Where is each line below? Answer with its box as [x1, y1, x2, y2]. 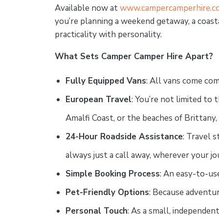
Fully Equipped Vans [66, 75, 147, 87]
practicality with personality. [55, 29, 162, 40]
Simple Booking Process [66, 168, 160, 179]
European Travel [66, 94, 132, 105]
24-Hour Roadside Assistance [66, 131, 183, 142]
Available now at [55, 2, 120, 14]
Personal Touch [66, 205, 128, 217]
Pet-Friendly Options [66, 187, 150, 198]
